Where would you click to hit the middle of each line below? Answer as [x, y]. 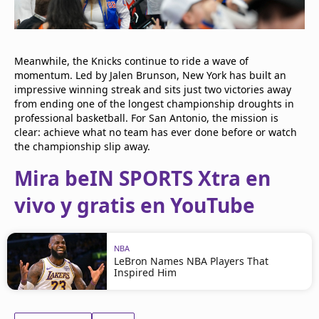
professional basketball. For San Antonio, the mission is [146, 117]
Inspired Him [145, 272]
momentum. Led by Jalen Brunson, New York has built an [150, 75]
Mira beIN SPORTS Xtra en [142, 178]
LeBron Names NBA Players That [191, 261]
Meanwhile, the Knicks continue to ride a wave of [131, 61]
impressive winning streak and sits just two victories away [153, 89]
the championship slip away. [82, 146]
